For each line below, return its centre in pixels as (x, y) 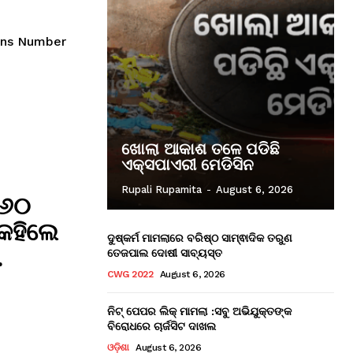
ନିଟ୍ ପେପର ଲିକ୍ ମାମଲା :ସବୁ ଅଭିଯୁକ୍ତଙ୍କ (199, 310)
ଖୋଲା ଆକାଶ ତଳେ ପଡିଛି (201, 149)
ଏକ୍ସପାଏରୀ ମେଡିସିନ (188, 164)
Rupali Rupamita (162, 189)
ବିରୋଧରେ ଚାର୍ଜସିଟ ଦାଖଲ (162, 325)
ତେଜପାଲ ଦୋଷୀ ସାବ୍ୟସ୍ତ (165, 252)
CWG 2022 (130, 274)
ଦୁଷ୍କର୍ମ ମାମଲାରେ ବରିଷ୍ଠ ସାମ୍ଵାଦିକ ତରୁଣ (200, 237)
